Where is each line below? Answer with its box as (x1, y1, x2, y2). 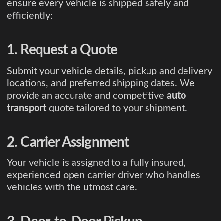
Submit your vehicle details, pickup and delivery (7, 66, 212, 76)
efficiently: (7, 10, 53, 21)
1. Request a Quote (7, 42, 117, 57)
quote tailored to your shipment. (46, 103, 187, 113)
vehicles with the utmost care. (7, 183, 137, 193)
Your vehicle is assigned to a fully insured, (7, 158, 186, 168)
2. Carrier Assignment (7, 135, 129, 149)
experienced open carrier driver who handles (7, 170, 200, 181)
